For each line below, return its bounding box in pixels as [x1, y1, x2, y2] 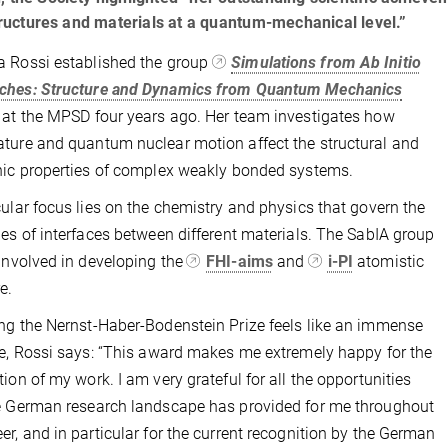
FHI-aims [206, 251, 273, 271]
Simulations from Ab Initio [231, 52, 421, 72]
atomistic [353, 251, 425, 271]
